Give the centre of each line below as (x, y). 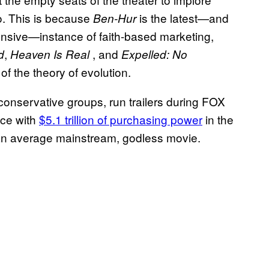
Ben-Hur (116, 18)
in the (218, 119)
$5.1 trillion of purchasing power (121, 119)
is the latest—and (184, 18)
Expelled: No (154, 54)
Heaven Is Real (51, 54)
